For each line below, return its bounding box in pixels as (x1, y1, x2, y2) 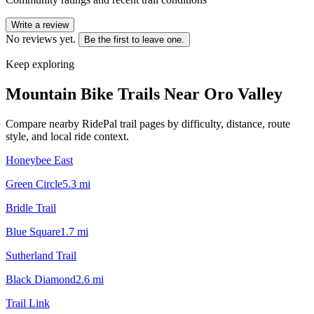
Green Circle (6, 177, 62, 190)
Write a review (11, 19, 69, 30)
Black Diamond (6, 273, 76, 285)
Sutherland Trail (6, 249, 76, 261)
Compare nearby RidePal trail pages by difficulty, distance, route (6, 117, 290, 130)
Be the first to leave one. (84, 34, 184, 45)
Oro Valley (204, 84, 282, 103)
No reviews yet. (6, 32, 76, 45)
